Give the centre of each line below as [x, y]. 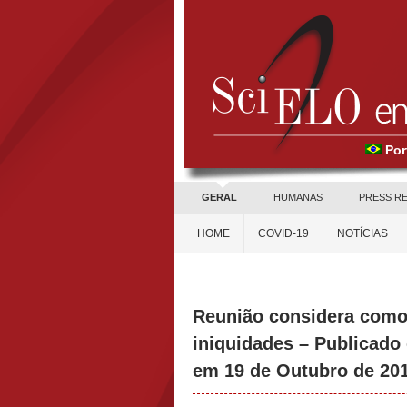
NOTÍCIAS [362, 233]
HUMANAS [298, 197]
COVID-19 [283, 233]
